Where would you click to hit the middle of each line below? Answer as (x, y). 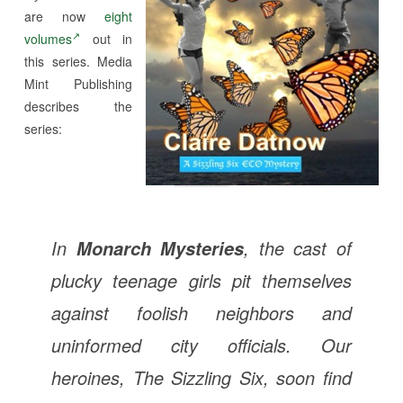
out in (106, 38)
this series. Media (78, 61)
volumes (48, 38)
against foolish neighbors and (201, 312)
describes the (78, 106)
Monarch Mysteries (160, 248)
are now (64, 16)
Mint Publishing (78, 83)
